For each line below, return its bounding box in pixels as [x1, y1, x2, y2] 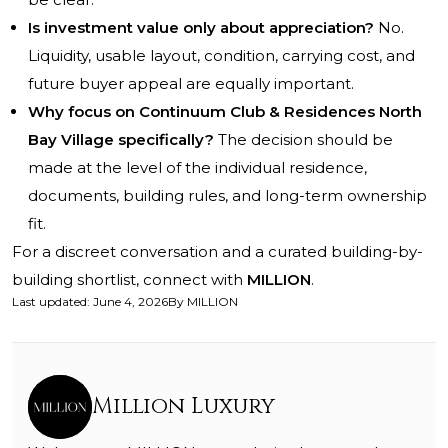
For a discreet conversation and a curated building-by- [12, 242, 423, 262]
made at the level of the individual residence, [28, 158, 367, 178]
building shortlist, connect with [12, 270, 247, 290]
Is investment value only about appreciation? [28, 18, 374, 38]
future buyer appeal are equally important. [28, 74, 354, 94]
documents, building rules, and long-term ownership [28, 186, 427, 206]
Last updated [12, 294, 87, 310]
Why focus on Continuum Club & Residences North [28, 102, 422, 122]
